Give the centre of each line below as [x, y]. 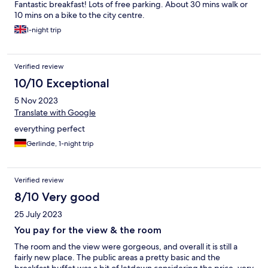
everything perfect [50, 128]
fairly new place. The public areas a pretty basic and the [117, 257]
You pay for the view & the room [88, 230]
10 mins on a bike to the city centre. [80, 15]
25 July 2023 [38, 214]
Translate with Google [55, 112]
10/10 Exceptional [62, 83]
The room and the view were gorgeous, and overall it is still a [126, 246]
